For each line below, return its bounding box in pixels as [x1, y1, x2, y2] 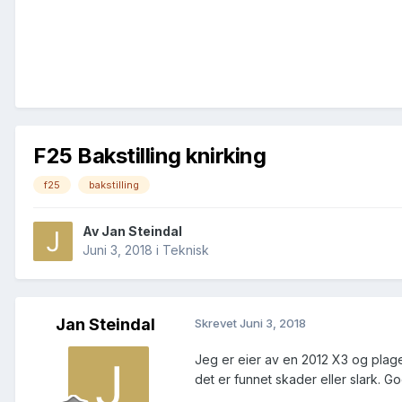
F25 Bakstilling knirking [33, 142, 267, 169]
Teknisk [162, 242, 209, 258]
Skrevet [195, 316, 240, 331]
